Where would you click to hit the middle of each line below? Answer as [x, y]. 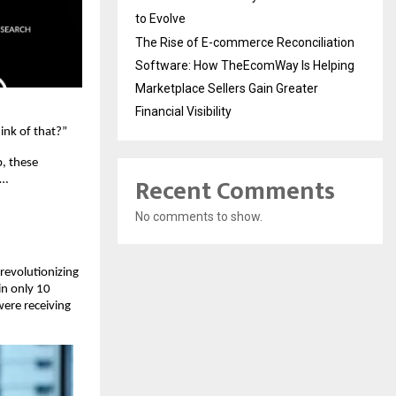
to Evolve [160, 19]
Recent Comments [235, 192]
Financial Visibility [183, 112]
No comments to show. [199, 217]
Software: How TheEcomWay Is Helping [245, 66]
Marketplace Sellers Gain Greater [227, 89]
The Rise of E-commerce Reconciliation [245, 43]
